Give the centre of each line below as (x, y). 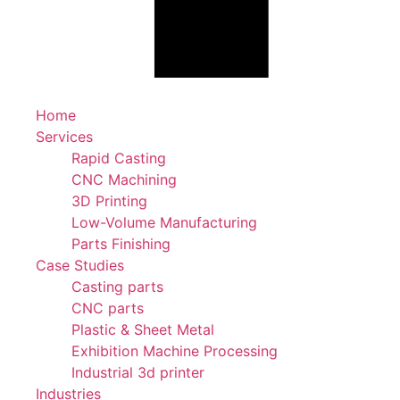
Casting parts (117, 287)
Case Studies (80, 266)
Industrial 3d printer (138, 373)
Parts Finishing (121, 244)
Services (64, 137)
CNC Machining (124, 180)
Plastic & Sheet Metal (143, 330)
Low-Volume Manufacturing (164, 223)
